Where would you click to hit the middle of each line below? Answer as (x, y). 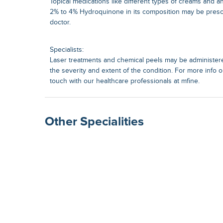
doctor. (60, 22)
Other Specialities (94, 121)
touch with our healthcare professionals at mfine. (125, 81)
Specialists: (67, 50)
